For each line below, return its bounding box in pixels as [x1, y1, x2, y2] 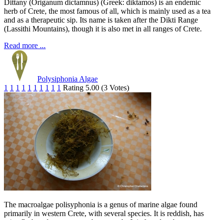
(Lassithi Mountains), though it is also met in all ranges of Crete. [4, 25, 202, 33]
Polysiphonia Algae [37, 75, 98, 83]
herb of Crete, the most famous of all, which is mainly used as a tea [4, 7, 211, 16]
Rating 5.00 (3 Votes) [63, 83, 129, 92]
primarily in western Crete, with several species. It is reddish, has [4, 209, 204, 218]
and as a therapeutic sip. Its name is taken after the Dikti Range [4, 16, 198, 25]
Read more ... [4, 41, 46, 50]
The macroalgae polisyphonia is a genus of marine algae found [4, 200, 197, 209]
